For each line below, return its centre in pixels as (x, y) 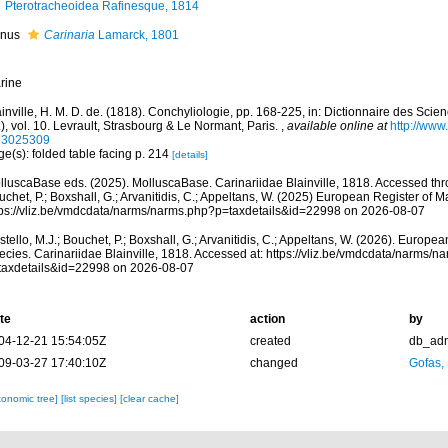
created (270, 341)
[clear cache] (149, 398)
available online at (336, 126)
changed (273, 363)
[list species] (90, 398)
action (267, 319)
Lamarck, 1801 (136, 35)
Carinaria (69, 35)
